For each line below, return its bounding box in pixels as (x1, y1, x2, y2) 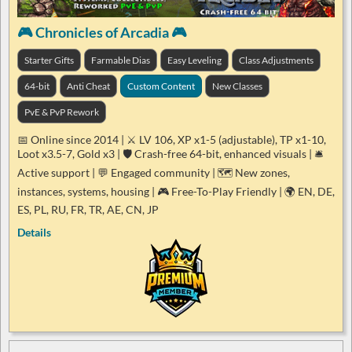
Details (17, 225, 51, 240)
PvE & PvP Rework (24, 106, 99, 119)
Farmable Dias (91, 54, 150, 67)
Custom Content (127, 80, 195, 93)
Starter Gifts (24, 54, 74, 67)
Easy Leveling (167, 54, 222, 67)
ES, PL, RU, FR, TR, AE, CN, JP (17, 203, 159, 217)
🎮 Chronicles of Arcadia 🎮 (17, 24, 187, 42)
